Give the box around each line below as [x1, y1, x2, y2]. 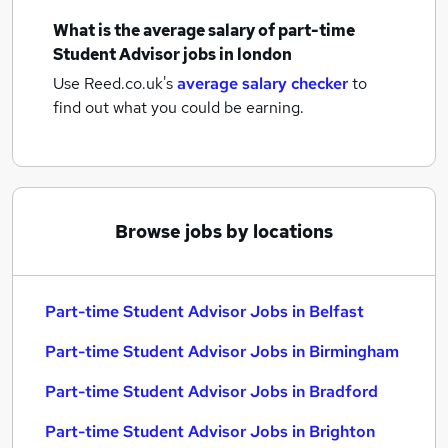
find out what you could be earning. [53, 97, 304, 118]
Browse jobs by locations [115, 220, 333, 243]
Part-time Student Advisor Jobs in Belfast [45, 301, 364, 322]
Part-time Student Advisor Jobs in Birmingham [45, 341, 399, 362]
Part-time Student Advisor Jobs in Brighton [45, 421, 375, 442]
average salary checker [177, 73, 348, 94]
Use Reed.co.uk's [53, 73, 173, 94]
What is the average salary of [53, 20, 278, 41]
